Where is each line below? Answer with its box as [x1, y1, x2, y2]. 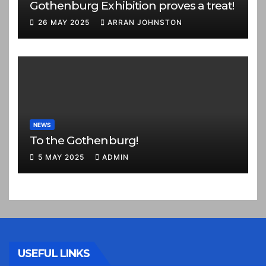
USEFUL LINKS [18, 246, 90, 260]
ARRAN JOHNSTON [107, 17, 182, 27]
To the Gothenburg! [30, 132, 138, 147]
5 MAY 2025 [38, 152, 87, 161]
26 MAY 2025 [38, 17, 92, 27]
